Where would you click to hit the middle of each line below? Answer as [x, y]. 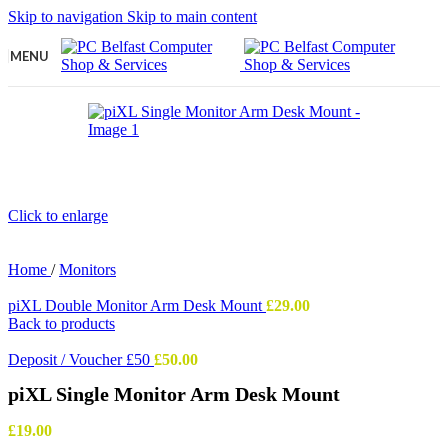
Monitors [87, 269]
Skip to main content [192, 16]
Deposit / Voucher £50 [81, 359]
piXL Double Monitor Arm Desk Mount [137, 305]
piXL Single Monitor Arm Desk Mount [174, 394]
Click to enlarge [58, 215]
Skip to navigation [67, 16]
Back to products [61, 323]
